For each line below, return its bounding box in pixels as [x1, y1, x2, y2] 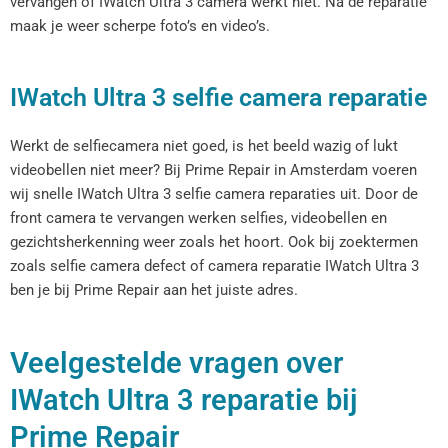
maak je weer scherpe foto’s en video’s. [10, 17, 270, 36]
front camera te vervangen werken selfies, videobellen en [10, 208, 387, 227]
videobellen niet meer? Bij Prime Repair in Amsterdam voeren [10, 160, 417, 179]
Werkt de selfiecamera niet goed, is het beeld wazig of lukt [10, 136, 398, 155]
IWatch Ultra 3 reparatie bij [10, 383, 357, 418]
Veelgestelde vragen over [10, 346, 343, 381]
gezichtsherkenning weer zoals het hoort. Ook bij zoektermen [10, 232, 418, 251]
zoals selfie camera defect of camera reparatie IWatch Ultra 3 [10, 256, 419, 275]
